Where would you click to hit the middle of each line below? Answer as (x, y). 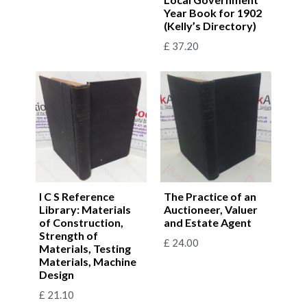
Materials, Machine (88, 261)
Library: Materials (85, 209)
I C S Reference (77, 196)
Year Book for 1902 (213, 12)
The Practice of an (210, 196)
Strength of (69, 235)
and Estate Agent (208, 222)
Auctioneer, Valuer (211, 209)
